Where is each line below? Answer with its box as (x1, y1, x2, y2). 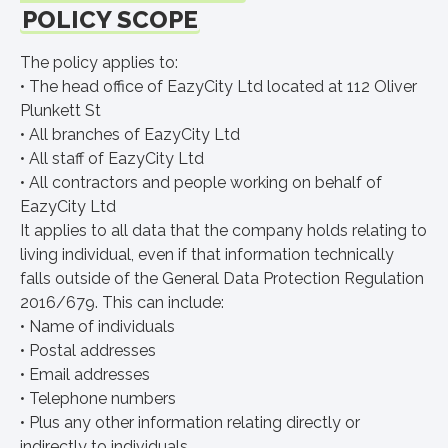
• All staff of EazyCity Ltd (20, 149, 204, 168)
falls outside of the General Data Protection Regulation (20, 269, 424, 288)
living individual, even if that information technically (20, 245, 394, 264)
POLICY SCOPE (22, 5, 198, 34)
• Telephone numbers (20, 389, 176, 408)
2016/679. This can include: (20, 293, 224, 312)
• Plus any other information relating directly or (20, 413, 360, 432)
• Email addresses (20, 365, 150, 384)
